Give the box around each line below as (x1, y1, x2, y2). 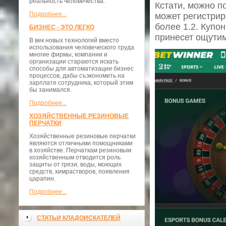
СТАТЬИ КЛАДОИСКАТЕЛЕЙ (37, 214, 121, 221)
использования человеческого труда (29, 44, 134, 51)
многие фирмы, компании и (29, 51, 107, 58)
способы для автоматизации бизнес (29, 65, 134, 72)
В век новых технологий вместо (29, 37, 119, 44)
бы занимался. (29, 86, 72, 93)
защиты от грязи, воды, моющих (29, 161, 122, 168)
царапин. (29, 175, 55, 182)
